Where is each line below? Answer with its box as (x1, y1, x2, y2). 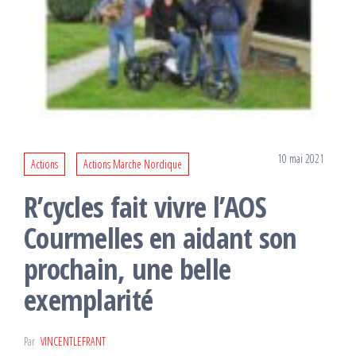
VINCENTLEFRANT (41, 334, 106, 350)
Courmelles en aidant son (24, 219, 297, 258)
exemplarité (24, 281, 153, 320)
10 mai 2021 (277, 151, 324, 167)
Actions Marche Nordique (83, 157, 182, 172)
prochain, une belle (24, 250, 231, 289)
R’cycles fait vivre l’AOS (24, 188, 266, 227)
